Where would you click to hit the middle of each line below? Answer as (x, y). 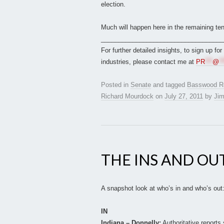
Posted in (116, 85)
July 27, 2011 (184, 96)
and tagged (169, 85)
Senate (141, 85)
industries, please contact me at (148, 62)
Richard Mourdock (127, 96)
